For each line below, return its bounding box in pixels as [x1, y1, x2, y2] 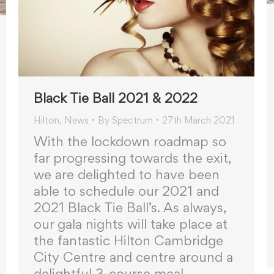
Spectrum [112, 114, 153, 126]
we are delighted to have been [34, 166, 220, 182]
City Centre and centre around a [34, 248, 233, 265]
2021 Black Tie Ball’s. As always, [34, 199, 226, 215]
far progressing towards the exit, [34, 149, 231, 166]
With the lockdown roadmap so [34, 133, 226, 149]
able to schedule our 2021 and [34, 182, 219, 199]
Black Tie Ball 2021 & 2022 [34, 89, 198, 106]
